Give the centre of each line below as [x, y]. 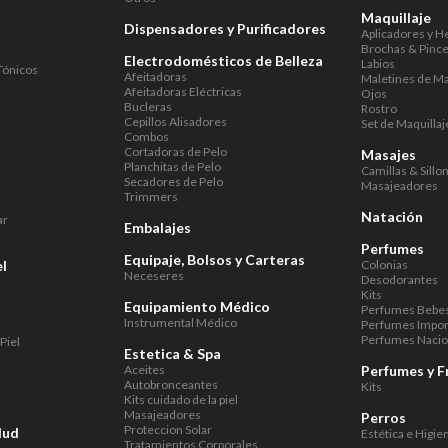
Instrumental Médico [181, 322]
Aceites [145, 369]
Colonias [385, 264]
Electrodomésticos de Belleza [224, 60]
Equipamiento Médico [197, 306]
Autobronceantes [171, 384]
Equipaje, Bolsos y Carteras [215, 259]
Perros [384, 417]
